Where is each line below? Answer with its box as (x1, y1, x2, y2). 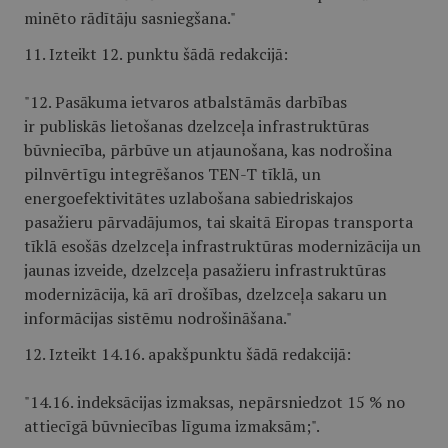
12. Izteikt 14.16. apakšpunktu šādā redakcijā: (24, 343, 351, 365)
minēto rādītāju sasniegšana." (24, 7, 236, 29)
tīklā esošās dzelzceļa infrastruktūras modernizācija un (24, 235, 421, 257)
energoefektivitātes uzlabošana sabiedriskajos (24, 187, 353, 209)
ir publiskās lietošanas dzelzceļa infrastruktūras (24, 115, 369, 137)
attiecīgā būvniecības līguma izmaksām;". (24, 415, 320, 437)
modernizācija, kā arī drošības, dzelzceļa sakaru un (24, 283, 387, 305)
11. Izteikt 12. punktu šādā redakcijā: (24, 43, 288, 65)
